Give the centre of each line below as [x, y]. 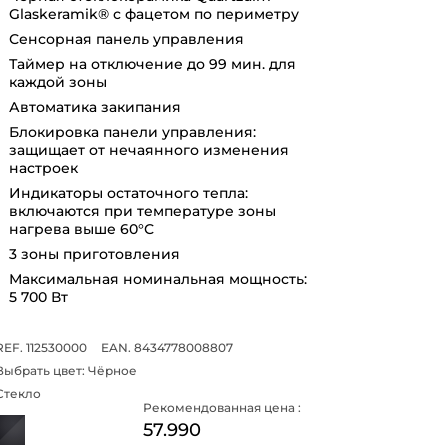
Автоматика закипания [94, 106]
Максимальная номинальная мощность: [157, 278]
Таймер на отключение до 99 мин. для [152, 63]
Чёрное [112, 370]
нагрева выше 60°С [81, 228]
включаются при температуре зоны [142, 210]
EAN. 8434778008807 [166, 347]
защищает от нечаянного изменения [148, 149]
